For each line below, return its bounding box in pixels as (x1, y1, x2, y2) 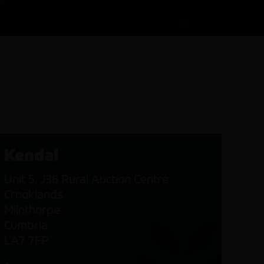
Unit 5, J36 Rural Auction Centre (4, 171, 169, 186)
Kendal (4, 144, 58, 166)
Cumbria (4, 217, 48, 232)
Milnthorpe (4, 202, 60, 217)
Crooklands (4, 187, 63, 202)
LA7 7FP (4, 233, 49, 247)
